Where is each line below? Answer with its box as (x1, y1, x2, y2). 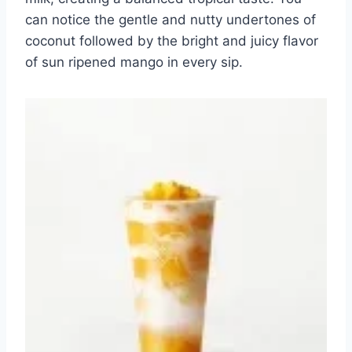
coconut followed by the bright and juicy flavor (25, 33, 318, 49)
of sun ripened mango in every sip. (25, 54, 243, 71)
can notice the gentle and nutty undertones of (25, 12, 316, 28)
